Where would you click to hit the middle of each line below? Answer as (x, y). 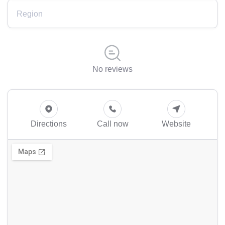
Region (30, 14)
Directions (49, 124)
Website (176, 124)
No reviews (113, 69)
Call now (113, 124)
